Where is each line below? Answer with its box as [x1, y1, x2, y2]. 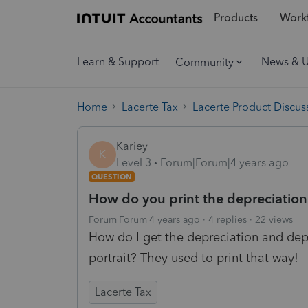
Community [175, 55, 234, 69]
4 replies [208, 213, 247, 225]
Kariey [116, 139, 148, 153]
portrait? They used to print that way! [89, 250, 298, 265]
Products [213, 11, 258, 25]
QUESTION [91, 171, 132, 181]
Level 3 [116, 155, 151, 169]
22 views [255, 213, 293, 225]
